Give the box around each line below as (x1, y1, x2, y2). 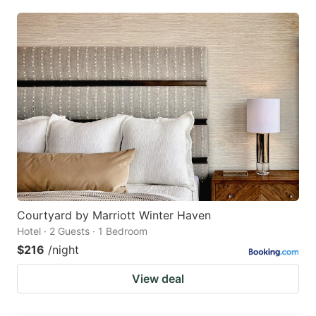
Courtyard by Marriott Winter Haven (17, 208, 211, 223)
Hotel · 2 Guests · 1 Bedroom (17, 225, 147, 238)
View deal (132, 272, 184, 286)
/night (48, 243, 79, 257)
